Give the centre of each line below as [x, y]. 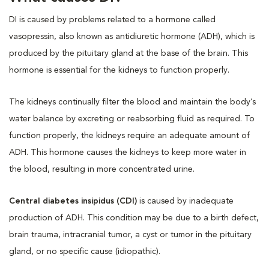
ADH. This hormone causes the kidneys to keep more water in [128, 153]
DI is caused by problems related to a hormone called [112, 20]
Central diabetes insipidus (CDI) [73, 201]
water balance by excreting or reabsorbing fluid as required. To [132, 119]
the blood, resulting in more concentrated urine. [102, 169]
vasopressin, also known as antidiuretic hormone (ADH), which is [132, 37]
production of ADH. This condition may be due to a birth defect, [134, 218]
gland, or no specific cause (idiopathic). [85, 252]
